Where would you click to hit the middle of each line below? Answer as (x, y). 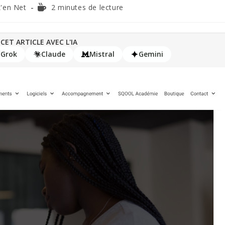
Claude (53, 54)
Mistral (102, 54)
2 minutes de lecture (87, 8)
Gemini (151, 54)
